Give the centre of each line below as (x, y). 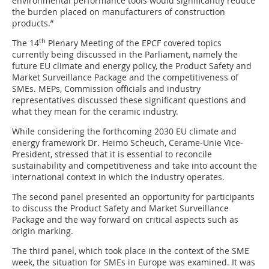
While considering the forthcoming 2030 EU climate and (124, 131)
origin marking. (43, 231)
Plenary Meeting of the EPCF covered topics (134, 43)
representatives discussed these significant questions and (129, 100)
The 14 (26, 43)
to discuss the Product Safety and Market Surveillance (120, 208)
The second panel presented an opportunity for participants (133, 197)
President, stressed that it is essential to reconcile (112, 154)
